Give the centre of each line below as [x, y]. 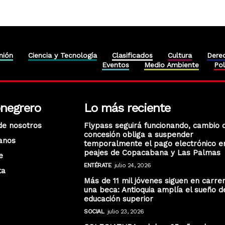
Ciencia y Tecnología [63, 55]
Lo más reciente [127, 108]
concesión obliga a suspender [139, 134]
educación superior [119, 199]
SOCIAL [94, 211]
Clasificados [132, 55]
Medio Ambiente [172, 65]
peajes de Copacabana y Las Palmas [152, 152]
